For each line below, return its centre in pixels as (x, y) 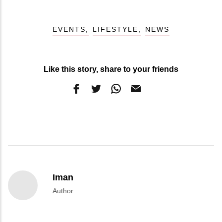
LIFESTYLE (115, 29)
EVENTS (69, 29)
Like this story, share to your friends (111, 69)
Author (63, 191)
